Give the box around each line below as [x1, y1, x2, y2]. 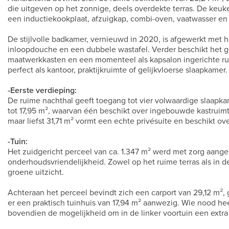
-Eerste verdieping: [8, 85, 77, 96]
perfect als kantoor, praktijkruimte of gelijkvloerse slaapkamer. [8, 65, 227, 75]
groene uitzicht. [8, 167, 64, 177]
